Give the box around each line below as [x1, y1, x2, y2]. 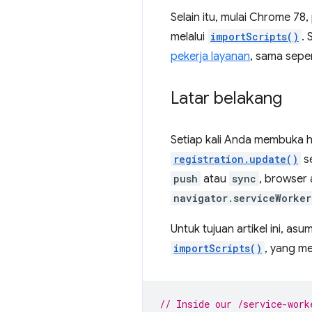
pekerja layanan [171, 49, 250, 63]
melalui [171, 30, 208, 44]
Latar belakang [171, 88, 282, 109]
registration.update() [173, 153, 298, 166]
